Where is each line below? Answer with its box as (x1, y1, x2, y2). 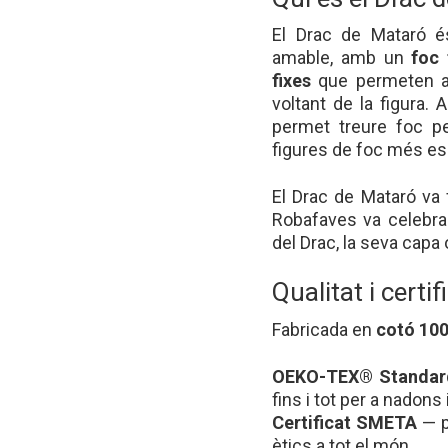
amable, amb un (272, 47, 412, 69)
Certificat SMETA (272, 411, 417, 433)
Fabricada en (272, 318, 376, 340)
